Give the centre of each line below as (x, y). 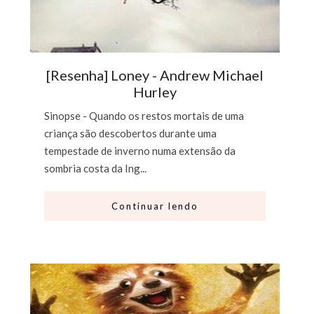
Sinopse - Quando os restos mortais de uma (144, 115)
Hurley (155, 91)
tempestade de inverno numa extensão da (140, 150)
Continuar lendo (155, 206)
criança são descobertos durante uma (131, 133)
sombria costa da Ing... (96, 168)
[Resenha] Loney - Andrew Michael (155, 75)
